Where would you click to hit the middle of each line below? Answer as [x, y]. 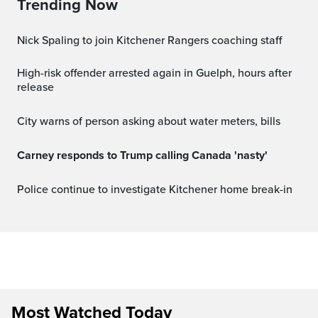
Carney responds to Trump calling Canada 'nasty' [146, 155]
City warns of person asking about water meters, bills [153, 121]
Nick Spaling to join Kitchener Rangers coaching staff [153, 40]
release [35, 87]
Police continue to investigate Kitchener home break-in [158, 189]
